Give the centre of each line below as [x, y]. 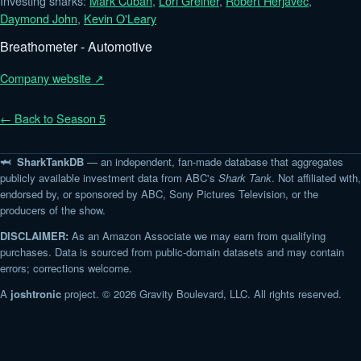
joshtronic [36, 293]
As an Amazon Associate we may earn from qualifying [197, 235]
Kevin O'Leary [120, 18]
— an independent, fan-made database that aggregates [214, 161]
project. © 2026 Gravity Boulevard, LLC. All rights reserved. [201, 293]
